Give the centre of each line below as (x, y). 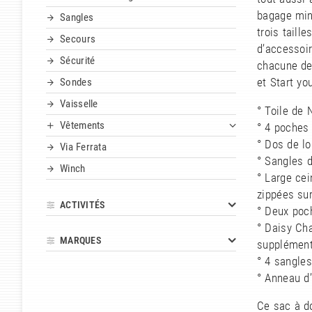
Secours (78, 39)
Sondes (76, 83)
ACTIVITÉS (82, 205)
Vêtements (83, 126)
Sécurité (78, 61)
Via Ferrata (84, 147)
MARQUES (80, 241)
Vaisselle (79, 104)
